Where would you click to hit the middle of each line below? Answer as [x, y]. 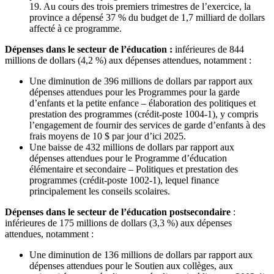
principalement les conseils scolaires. [100, 191]
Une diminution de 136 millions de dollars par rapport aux [141, 254]
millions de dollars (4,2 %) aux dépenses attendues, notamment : [128, 60]
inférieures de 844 [208, 49]
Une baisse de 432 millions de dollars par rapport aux [132, 147]
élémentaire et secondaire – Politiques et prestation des [134, 169]
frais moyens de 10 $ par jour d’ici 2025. [108, 136]
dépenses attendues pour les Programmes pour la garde [135, 92]
